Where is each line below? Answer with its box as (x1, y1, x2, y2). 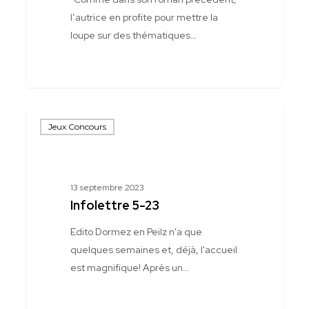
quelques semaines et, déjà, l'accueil (70, 243, 237, 257)
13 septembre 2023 (70, 182, 144, 194)
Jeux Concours (48, 121, 107, 132)
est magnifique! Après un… (70, 261, 189, 275)
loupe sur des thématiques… (70, 29, 197, 42)
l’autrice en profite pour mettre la (70, 11, 218, 24)
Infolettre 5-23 (70, 197, 159, 214)
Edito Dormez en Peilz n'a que (70, 226, 202, 239)
